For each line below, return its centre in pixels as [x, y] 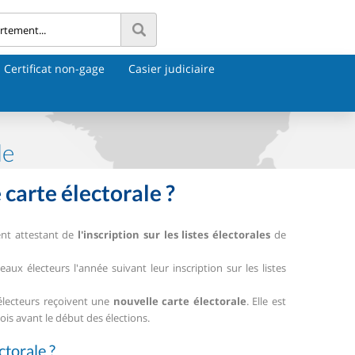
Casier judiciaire [172, 69]
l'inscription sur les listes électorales [174, 234]
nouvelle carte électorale [179, 301]
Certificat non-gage [54, 69]
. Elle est [266, 301]
